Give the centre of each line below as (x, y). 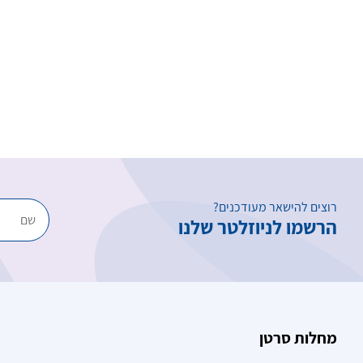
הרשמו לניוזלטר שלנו (258, 227)
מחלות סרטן (298, 338)
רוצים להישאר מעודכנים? (275, 207)
